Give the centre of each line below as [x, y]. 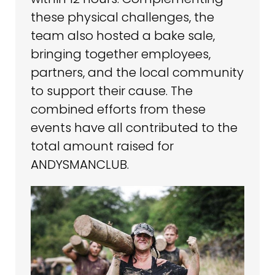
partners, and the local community [137, 72]
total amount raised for [102, 146]
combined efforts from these [118, 109]
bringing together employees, [121, 54]
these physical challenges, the [122, 17]
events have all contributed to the [134, 127]
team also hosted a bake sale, [123, 35]
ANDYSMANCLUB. [80, 164]
